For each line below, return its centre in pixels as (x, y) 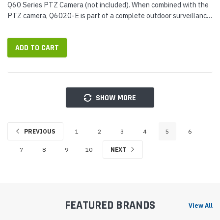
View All (201, 205)
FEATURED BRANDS (110, 205)
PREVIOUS (39, 131)
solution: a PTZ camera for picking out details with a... (91, 26)
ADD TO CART (37, 48)
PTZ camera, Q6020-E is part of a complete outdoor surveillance (109, 15)
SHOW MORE (116, 98)
